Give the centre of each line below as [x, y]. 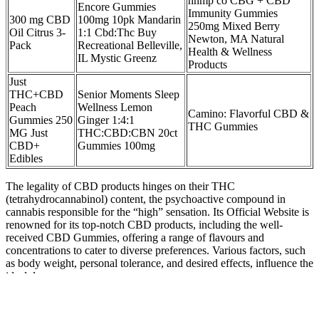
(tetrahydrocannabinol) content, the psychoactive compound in [146, 199]
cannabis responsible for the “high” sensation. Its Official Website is [157, 211]
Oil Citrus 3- [37, 32]
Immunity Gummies [233, 13]
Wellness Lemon [115, 107]
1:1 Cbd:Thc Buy [117, 32]
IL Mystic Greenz [117, 58]
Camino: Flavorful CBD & [249, 113]
